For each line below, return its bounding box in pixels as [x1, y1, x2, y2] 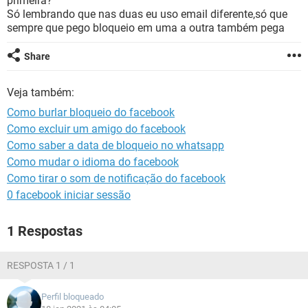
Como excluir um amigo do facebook [7, 122, 186, 135]
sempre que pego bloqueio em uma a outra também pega [7, 21, 285, 34]
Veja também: [7, 86, 74, 99]
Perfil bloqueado [41, 291, 104, 302]
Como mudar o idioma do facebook [7, 155, 179, 168]
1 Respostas [7, 223, 82, 239]
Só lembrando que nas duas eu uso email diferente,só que [7, 8, 287, 21]
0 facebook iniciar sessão [7, 188, 131, 201]
